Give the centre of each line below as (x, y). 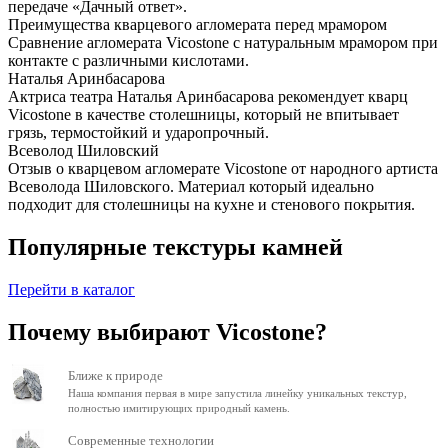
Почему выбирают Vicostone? (167, 332)
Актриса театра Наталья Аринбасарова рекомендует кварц (208, 97)
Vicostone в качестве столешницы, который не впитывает (203, 115)
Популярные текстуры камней (175, 247)
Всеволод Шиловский (83, 151)
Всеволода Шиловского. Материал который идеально (191, 187)
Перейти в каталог (71, 290)
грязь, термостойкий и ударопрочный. (138, 133)
